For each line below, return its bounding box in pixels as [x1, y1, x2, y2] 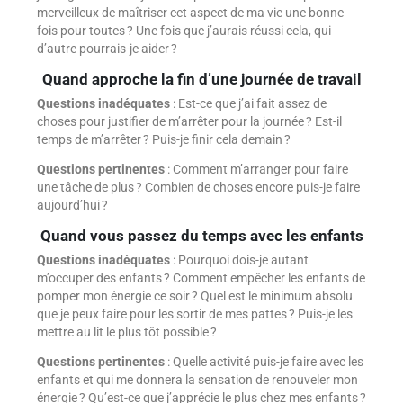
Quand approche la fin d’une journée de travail [41, 70, 362, 89]
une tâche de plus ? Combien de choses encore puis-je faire [36, 180, 360, 195]
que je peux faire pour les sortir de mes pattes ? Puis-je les [36, 306, 353, 321]
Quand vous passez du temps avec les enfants [40, 227, 363, 246]
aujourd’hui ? [36, 198, 108, 213]
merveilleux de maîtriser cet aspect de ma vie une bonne [36, 5, 344, 21]
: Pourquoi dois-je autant [172, 252, 309, 267]
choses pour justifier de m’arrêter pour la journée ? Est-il [36, 113, 342, 129]
